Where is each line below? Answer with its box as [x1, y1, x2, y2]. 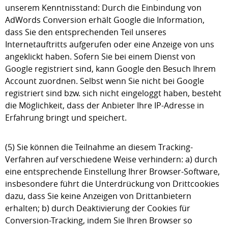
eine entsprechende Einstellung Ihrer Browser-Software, [5, 166, 220, 177]
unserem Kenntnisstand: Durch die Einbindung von [5, 2, 202, 13]
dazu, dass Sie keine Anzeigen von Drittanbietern [5, 190, 191, 202]
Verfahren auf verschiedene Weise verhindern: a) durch [5, 154, 217, 165]
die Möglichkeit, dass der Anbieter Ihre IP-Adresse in [5, 100, 204, 111]
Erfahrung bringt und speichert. [5, 112, 127, 123]
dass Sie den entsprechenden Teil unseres [5, 26, 166, 38]
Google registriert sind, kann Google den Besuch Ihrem [5, 63, 216, 74]
